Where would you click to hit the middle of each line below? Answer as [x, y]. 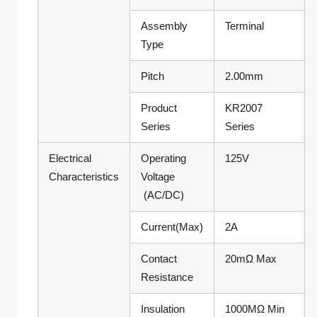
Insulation [162, 309]
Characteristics [83, 177]
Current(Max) [172, 227]
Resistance [167, 277]
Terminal [244, 26]
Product [158, 108]
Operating [163, 158]
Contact [158, 259]
